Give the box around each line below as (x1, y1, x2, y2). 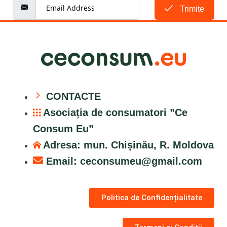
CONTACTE (46, 90, 101, 102)
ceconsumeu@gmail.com (80, 155, 202, 167)
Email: (46, 155, 80, 167)
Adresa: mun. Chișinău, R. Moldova (43, 139, 214, 150)
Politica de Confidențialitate (101, 193, 202, 202)
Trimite (178, 5, 204, 14)
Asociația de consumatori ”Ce (43, 106, 187, 118)
